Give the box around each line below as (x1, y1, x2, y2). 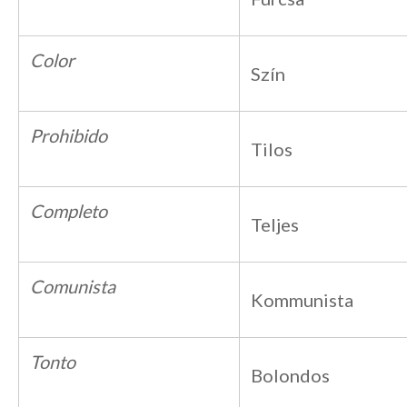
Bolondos (251, 364, 330, 386)
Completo (30, 200, 107, 222)
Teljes (251, 213, 299, 235)
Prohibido (30, 124, 107, 146)
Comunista (30, 275, 115, 297)
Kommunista (251, 289, 353, 311)
